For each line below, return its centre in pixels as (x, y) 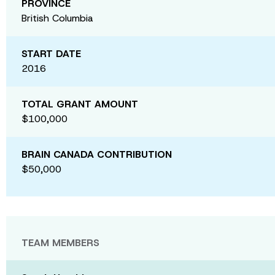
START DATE (51, 53)
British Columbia (57, 18)
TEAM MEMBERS (60, 242)
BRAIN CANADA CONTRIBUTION (97, 154)
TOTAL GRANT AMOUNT (80, 104)
